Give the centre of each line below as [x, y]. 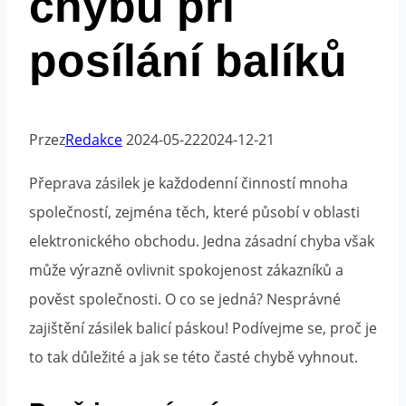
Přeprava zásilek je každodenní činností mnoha [188, 184]
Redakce [94, 140]
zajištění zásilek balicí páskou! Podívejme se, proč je [203, 329]
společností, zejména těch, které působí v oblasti [194, 213]
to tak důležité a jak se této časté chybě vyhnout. [193, 358]
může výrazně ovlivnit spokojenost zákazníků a [186, 271]
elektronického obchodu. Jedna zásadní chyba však [202, 242]
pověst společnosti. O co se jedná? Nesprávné [185, 300]
